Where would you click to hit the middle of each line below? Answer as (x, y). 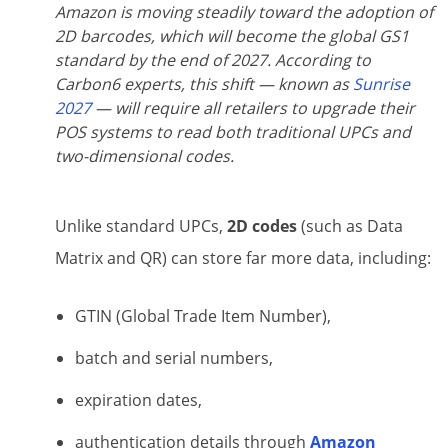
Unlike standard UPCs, (141, 225)
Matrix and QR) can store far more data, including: (243, 257)
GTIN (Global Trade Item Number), (203, 315)
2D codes (262, 225)
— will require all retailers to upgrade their (255, 108)
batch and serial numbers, (174, 357)
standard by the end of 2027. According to (213, 60)
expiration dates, (138, 399)
